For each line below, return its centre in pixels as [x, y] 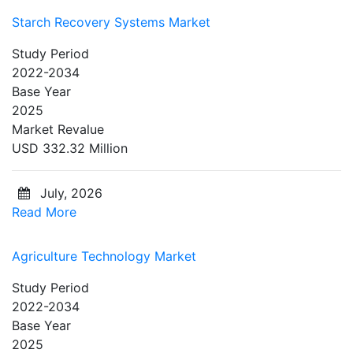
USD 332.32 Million [70, 148]
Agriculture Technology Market [104, 256]
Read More [44, 212]
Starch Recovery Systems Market [111, 22]
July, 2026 [69, 193]
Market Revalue [58, 129]
